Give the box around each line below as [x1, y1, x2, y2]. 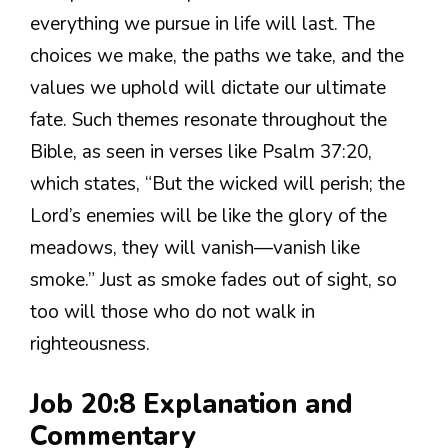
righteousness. [30, 331, 150, 358]
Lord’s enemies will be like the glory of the [30, 203, 387, 230]
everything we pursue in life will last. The [30, 11, 375, 38]
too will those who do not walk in [30, 299, 315, 326]
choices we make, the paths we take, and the [30, 43, 404, 70]
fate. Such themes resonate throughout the [30, 107, 387, 134]
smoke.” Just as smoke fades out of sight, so [30, 267, 397, 294]
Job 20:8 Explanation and [30, 385, 353, 423]
